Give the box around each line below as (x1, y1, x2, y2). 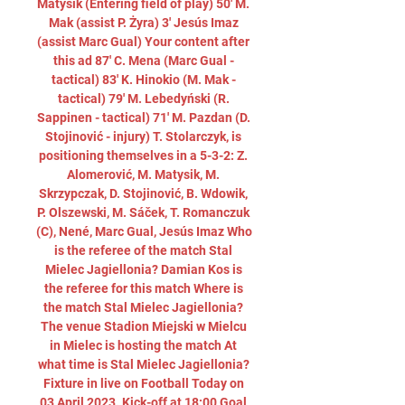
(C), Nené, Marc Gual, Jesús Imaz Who (36, 224, 252, 239)
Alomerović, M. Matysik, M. (67, 167, 220, 182)
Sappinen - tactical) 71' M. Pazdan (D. (36, 110, 250, 125)
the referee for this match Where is (43, 281, 243, 296)
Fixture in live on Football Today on (42, 376, 244, 391)
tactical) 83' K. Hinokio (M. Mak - (51, 72, 236, 87)
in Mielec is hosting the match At (50, 338, 237, 353)
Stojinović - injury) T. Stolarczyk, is (45, 129, 241, 144)
